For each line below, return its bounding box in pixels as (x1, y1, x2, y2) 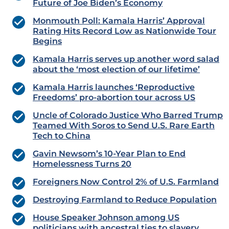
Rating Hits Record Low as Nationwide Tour (33, 26, 216, 36)
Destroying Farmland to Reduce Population (33, 195, 217, 205)
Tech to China (33, 131, 90, 141)
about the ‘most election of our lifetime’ (33, 64, 200, 75)
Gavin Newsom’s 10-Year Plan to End (33, 149, 186, 159)
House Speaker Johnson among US (33, 213, 179, 223)
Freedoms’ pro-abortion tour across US (33, 93, 195, 103)
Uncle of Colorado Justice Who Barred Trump (33, 110, 223, 121)
